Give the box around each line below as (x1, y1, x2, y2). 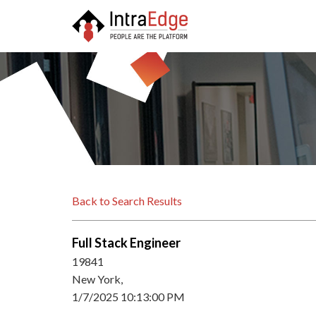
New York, (72, 272, 125, 286)
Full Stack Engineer (72, 235, 181, 250)
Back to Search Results (72, 194, 182, 207)
